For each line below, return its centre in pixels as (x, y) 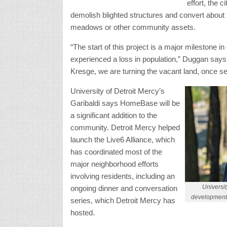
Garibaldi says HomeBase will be (125, 103)
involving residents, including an (122, 176)
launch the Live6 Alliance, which (122, 139)
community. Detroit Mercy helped (125, 127)
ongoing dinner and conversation (124, 188)
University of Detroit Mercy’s (117, 91)
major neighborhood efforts (114, 164)
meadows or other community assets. (133, 27)
